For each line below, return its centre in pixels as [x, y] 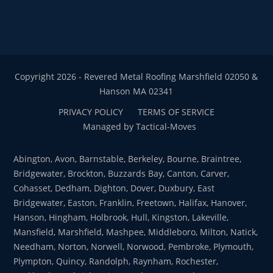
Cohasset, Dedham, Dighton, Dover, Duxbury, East [114, 188]
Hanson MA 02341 [136, 91]
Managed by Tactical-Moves [139, 127]
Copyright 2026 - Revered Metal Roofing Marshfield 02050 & [136, 77]
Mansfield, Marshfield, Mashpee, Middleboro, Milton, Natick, [136, 232]
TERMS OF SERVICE [176, 112]
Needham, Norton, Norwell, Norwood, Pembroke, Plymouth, [134, 247]
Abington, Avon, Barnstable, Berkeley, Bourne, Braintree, [128, 159]
